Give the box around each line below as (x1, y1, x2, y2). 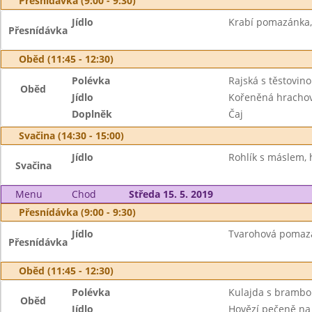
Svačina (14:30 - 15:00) (19, 129, 124, 142)
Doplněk (72, 107, 113, 120)
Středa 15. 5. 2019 (128, 187, 213, 201)
